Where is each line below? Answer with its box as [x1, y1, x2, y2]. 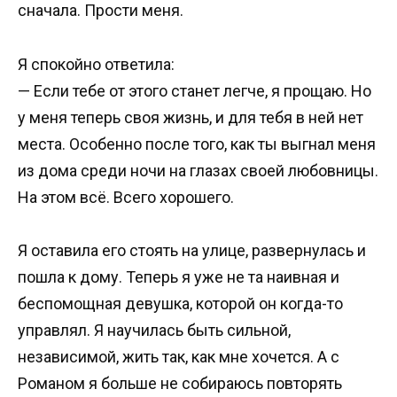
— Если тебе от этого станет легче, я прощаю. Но [18, 81, 371, 100]
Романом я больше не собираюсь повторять [18, 374, 342, 393]
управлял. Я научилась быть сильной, [18, 321, 291, 340]
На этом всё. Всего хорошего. [18, 187, 234, 206]
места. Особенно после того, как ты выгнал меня [18, 134, 376, 153]
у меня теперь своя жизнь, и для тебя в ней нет [18, 107, 363, 127]
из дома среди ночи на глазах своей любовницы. [18, 160, 378, 180]
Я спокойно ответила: [18, 54, 175, 74]
